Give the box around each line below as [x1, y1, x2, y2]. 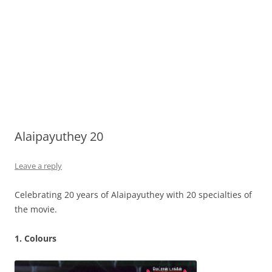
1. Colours [15, 233, 56, 244]
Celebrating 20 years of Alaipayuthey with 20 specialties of [15, 189, 252, 200]
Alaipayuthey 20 [15, 128, 103, 144]
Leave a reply [15, 160, 62, 171]
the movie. [15, 203, 57, 215]
